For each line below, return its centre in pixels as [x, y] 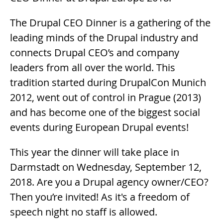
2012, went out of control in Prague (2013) [106, 97]
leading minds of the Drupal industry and [104, 37]
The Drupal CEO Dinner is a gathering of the [110, 22]
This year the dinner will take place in [95, 152]
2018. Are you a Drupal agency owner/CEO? [109, 182]
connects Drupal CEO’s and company [95, 52]
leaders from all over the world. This [93, 67]
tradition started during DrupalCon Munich [108, 82]
